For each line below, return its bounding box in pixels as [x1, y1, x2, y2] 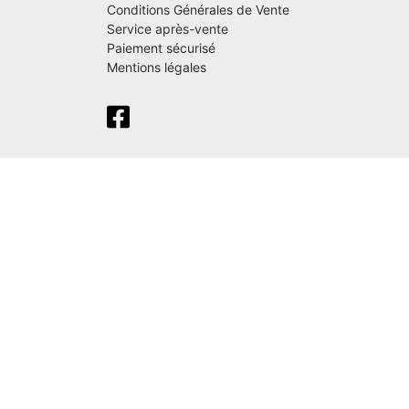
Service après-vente [107, 20, 228, 37]
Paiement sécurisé [107, 39, 215, 56]
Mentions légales [107, 58, 206, 75]
